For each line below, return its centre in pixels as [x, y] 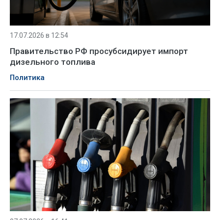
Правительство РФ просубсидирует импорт [99, 51]
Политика [27, 78]
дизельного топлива [53, 62]
